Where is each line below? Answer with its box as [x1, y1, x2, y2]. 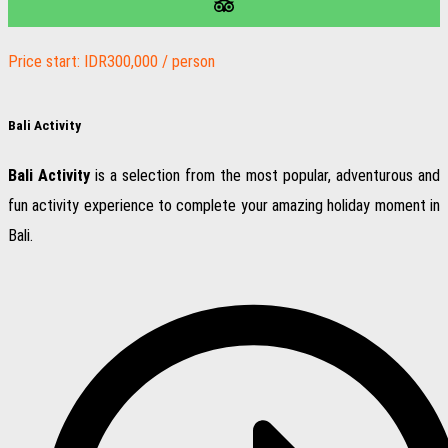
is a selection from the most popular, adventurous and [90, 166, 440, 186]
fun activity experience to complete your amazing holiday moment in [8, 196, 440, 216]
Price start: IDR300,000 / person [8, 52, 215, 72]
